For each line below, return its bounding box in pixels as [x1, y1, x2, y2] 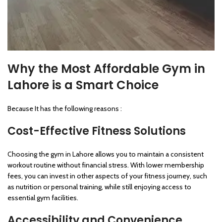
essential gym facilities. [7, 193, 78, 202]
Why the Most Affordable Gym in [7, 60, 205, 77]
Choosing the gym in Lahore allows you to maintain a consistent [7, 149, 204, 159]
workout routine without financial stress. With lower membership [7, 160, 204, 169]
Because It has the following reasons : [7, 104, 122, 113]
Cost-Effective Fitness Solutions [7, 123, 186, 139]
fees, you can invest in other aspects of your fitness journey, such [7, 171, 207, 180]
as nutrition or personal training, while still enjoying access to [7, 182, 191, 191]
